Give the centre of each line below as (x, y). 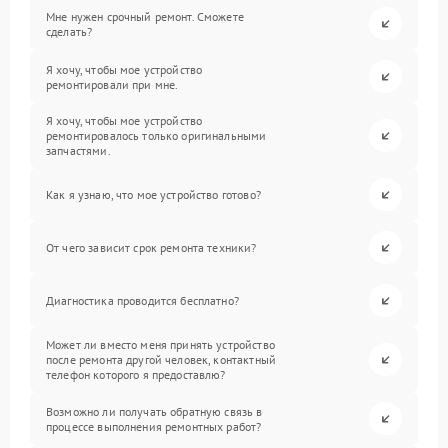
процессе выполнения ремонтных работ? (154, 426)
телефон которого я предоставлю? (136, 374)
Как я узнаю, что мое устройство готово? (153, 194)
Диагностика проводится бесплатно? (142, 300)
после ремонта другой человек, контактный (161, 359)
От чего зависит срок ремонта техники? (151, 247)
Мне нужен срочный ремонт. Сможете (145, 16)
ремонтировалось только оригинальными (156, 135)
